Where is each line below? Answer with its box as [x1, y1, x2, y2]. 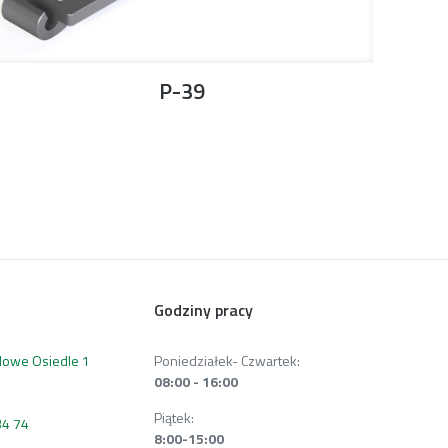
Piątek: [154, 406, 194, 428]
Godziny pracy [154, 297, 253, 322]
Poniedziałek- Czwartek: [154, 349, 300, 371]
